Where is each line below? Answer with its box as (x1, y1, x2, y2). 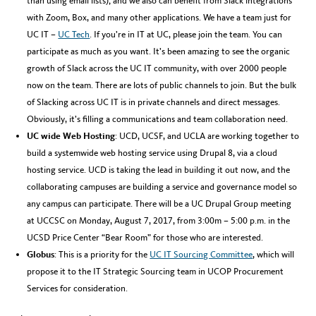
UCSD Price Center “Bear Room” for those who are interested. (27, 232, 264, 243)
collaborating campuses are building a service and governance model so (27, 181, 298, 193)
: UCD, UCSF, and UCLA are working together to (115, 130, 300, 142)
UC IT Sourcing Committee (150, 249, 253, 260)
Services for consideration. (27, 283, 128, 294)
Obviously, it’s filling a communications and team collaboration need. (27, 114, 288, 125)
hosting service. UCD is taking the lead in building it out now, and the (27, 164, 291, 176)
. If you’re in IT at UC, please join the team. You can (90, 29, 283, 40)
